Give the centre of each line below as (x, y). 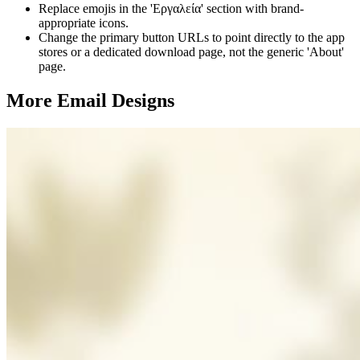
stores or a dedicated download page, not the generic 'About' (191, 52)
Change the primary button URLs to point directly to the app (192, 38)
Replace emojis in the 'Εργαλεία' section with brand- (171, 9)
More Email (59, 101)
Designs (143, 101)
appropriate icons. (84, 23)
